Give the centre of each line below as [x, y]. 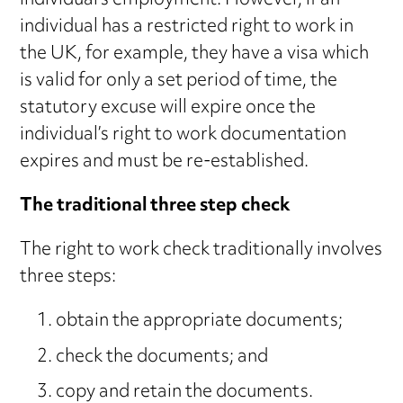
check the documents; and [162, 357]
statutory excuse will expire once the [168, 109]
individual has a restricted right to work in [187, 28]
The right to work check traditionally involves [201, 251]
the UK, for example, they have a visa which [195, 55]
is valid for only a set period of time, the [179, 82]
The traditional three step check [156, 207]
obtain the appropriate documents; [200, 322]
